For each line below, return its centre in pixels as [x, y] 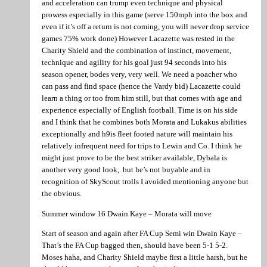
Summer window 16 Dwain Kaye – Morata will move [127, 213]
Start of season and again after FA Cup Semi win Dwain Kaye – [142, 233]
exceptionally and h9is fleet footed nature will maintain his [137, 134]
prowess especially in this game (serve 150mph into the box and [145, 15]
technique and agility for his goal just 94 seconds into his [134, 63]
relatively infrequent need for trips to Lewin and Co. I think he [142, 146]
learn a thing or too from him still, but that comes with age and [142, 98]
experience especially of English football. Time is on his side [140, 110]
